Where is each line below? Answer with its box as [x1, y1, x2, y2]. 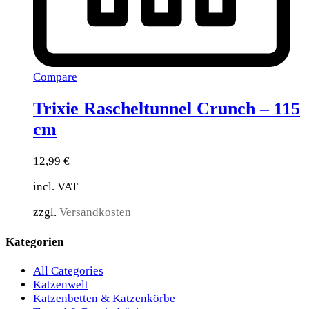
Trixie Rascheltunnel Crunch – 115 [33, 98, 300, 119]
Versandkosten [59, 206, 131, 219]
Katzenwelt [33, 278, 88, 292]
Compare [33, 70, 77, 83]
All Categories [33, 264, 103, 278]
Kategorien [6, 235, 63, 248]
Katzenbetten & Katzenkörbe [33, 292, 175, 306]
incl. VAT [33, 180, 78, 194]
